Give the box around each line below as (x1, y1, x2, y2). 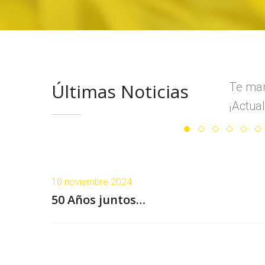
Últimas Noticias (51, 79, 189, 104)
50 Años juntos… (51, 191, 146, 208)
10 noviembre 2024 (51, 176, 132, 188)
